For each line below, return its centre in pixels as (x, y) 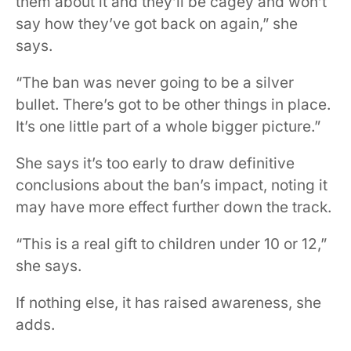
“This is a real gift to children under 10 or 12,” (171, 244)
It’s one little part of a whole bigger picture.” (168, 127)
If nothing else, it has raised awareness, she (168, 303)
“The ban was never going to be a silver (155, 83)
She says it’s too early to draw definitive (155, 164)
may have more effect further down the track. (174, 208)
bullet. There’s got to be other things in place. (173, 105)
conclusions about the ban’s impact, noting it (172, 186)
